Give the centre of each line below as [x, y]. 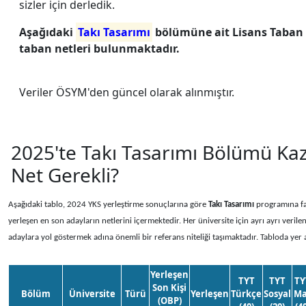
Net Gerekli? [65, 175]
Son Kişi [169, 288]
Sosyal [277, 294]
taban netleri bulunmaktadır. [99, 48]
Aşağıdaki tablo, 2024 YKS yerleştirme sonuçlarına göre [108, 205]
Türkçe [246, 294]
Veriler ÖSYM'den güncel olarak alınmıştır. [127, 92]
